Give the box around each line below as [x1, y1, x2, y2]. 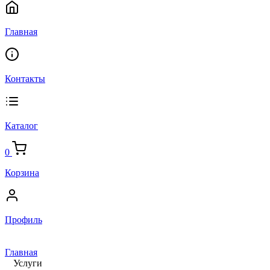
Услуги [13, 258, 42, 268]
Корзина [5, 168, 39, 178]
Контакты [5, 74, 45, 84]
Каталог [5, 121, 38, 131]
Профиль [5, 215, 42, 225]
